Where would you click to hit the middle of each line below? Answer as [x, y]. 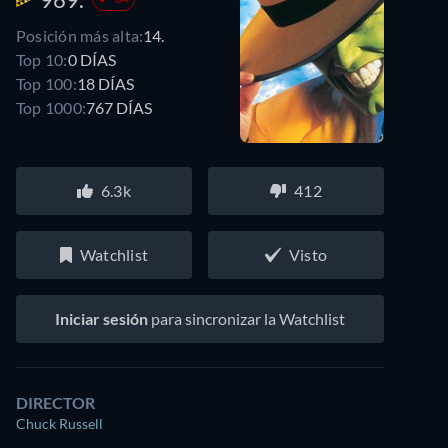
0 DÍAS [91, 59]
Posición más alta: [80, 35]
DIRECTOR [55, 402]
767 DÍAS [119, 107]
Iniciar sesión [101, 318]
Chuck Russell [59, 423]
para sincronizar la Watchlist [246, 318]
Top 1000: [51, 107]
